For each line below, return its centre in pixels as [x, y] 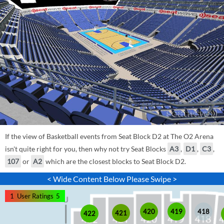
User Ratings [35, 196]
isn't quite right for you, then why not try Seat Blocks [86, 149]
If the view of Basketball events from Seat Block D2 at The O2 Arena [109, 136]
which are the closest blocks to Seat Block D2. [115, 161]
